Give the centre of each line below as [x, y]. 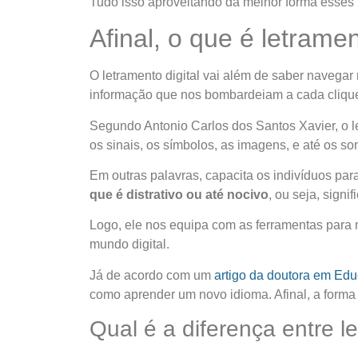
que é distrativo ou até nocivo [179, 194]
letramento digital [149, 76]
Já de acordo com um [152, 275]
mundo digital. [129, 245]
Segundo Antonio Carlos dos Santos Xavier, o [221, 125]
